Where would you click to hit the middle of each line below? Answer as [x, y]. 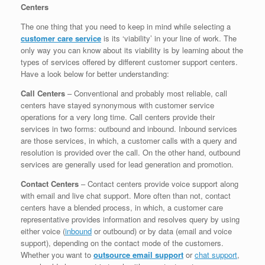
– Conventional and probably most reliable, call [146, 93]
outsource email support [138, 255]
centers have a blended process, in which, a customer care [122, 208]
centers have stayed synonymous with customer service [117, 105]
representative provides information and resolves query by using [130, 219]
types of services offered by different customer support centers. [129, 62]
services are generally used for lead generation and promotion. [127, 164]
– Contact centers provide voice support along [159, 184]
